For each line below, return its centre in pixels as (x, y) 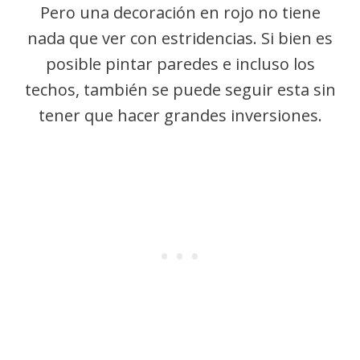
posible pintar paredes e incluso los (180, 64)
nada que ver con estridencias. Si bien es (180, 38)
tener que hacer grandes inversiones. (180, 115)
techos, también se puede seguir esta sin (180, 90)
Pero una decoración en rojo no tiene (180, 12)
